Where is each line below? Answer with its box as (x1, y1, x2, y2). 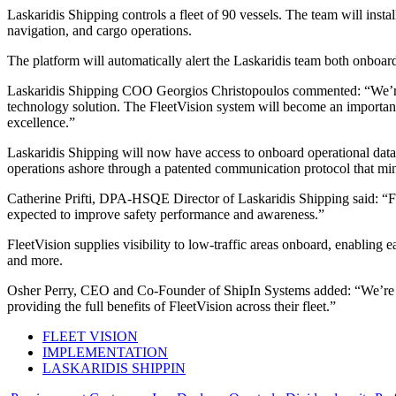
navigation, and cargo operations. (7, 23, 192, 39)
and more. (7, 253, 63, 269)
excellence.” (7, 115, 75, 131)
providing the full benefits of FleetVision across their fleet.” (7, 299, 336, 315)
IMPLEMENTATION (42, 345, 168, 361)
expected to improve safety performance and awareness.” (7, 207, 324, 223)
